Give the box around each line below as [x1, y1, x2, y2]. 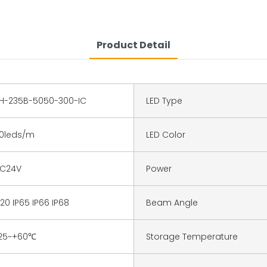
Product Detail [97, 38, 170, 52]
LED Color [146, 128, 185, 141]
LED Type [146, 94, 182, 107]
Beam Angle [146, 196, 198, 209]
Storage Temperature [146, 230, 238, 243]
